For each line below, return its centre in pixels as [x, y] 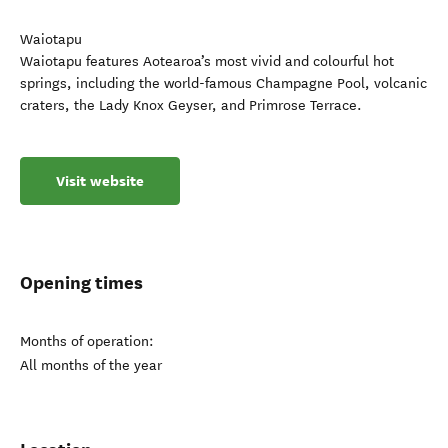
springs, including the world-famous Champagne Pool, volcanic [223, 83]
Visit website [100, 181]
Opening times [81, 282]
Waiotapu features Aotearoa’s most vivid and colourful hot [207, 61]
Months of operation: [87, 341]
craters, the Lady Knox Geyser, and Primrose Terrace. [191, 105]
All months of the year [91, 365]
